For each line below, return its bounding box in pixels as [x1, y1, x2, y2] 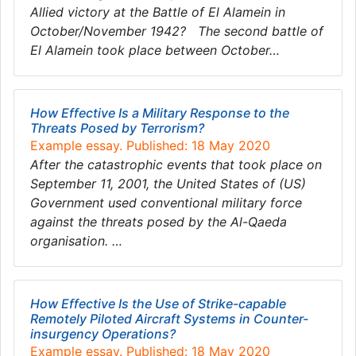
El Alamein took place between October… [30, 42, 280, 58]
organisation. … [30, 233, 122, 249]
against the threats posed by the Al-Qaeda [30, 214, 287, 230]
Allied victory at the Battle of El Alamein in [30, 4, 285, 20]
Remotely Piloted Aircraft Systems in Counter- [30, 311, 308, 327]
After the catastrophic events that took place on [30, 157, 322, 172]
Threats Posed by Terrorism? [30, 120, 204, 136]
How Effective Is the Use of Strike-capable [30, 296, 286, 311]
